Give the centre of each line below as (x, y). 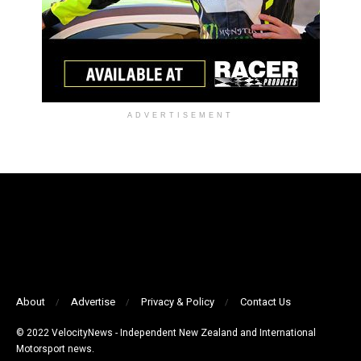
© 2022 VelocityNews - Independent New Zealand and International (166, 332)
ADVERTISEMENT (180, 115)
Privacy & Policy (178, 301)
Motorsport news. (55, 349)
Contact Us (266, 301)
